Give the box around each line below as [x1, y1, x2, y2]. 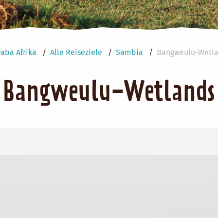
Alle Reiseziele [50, 48, 102, 57]
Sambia [116, 48, 143, 57]
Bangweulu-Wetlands [2, 80, 216, 107]
